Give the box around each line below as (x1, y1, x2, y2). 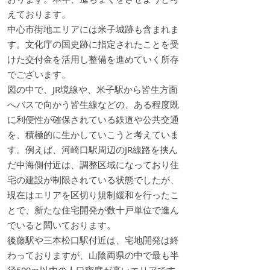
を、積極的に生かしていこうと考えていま (7, 128, 179, 140)
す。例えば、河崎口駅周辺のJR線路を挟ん (7, 143, 178, 155)
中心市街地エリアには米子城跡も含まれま (7, 22, 179, 35)
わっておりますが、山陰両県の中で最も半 (7, 248, 179, 261)
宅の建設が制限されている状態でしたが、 (7, 173, 179, 186)
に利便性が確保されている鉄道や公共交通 (7, 113, 179, 125)
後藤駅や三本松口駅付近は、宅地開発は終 (7, 233, 179, 246)
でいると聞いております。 (7, 218, 116, 231)
